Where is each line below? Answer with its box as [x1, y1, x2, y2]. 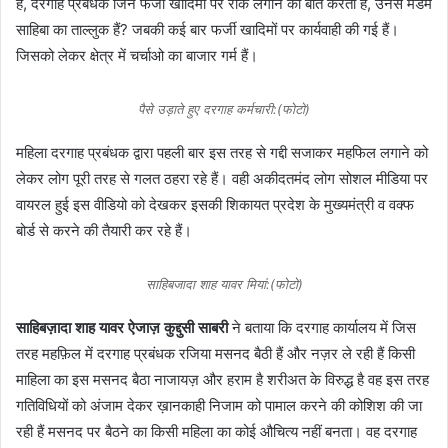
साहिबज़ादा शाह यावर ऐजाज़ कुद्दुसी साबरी [16, 317, 228, 337]
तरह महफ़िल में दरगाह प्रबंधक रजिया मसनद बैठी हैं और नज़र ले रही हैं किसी [16, 343, 415, 363]
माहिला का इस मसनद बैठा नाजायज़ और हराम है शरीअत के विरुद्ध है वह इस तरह [16, 369, 429, 389]
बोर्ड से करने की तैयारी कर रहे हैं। [16, 220, 192, 240]
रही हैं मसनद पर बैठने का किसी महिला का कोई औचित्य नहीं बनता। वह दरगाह [16, 421, 417, 441]
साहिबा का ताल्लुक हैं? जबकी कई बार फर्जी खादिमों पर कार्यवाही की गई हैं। [16, 19, 399, 39]
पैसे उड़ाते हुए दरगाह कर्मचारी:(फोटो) [138, 100, 310, 117]
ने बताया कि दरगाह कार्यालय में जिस [228, 317, 416, 337]
